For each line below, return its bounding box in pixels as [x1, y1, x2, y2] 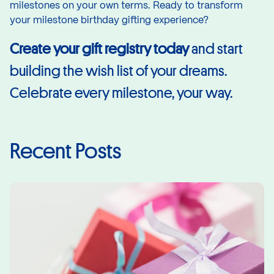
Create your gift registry [10, 39, 154, 58]
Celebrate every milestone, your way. [10, 83, 235, 102]
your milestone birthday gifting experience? [10, 15, 209, 25]
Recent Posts [10, 137, 121, 165]
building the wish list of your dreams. [10, 61, 227, 80]
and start [191, 39, 243, 58]
